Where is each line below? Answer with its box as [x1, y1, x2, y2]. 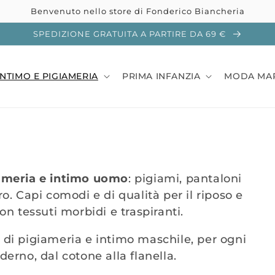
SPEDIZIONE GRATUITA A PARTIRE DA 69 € [33, 29, 228, 39]
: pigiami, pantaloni [128, 171, 242, 185]
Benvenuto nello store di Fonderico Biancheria [30, 6, 245, 16]
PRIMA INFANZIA [122, 71, 201, 82]
